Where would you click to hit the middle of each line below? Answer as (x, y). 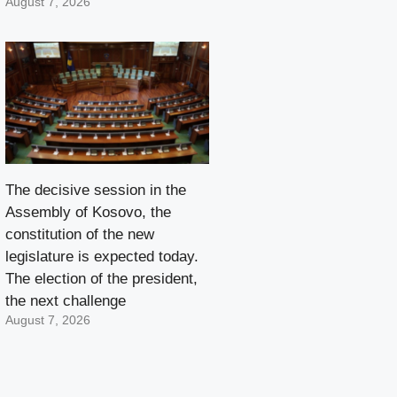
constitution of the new (80, 234)
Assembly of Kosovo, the (88, 212)
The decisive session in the (96, 190)
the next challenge (66, 300)
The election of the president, (101, 278)
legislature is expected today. (102, 256)
